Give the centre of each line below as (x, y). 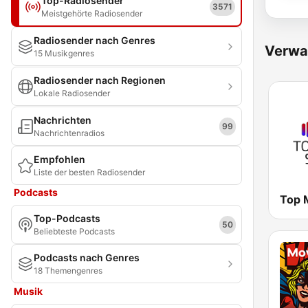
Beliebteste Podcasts (74, 231)
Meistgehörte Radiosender (92, 13)
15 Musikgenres (64, 53)
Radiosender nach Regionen (100, 80)
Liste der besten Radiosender (89, 172)
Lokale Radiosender (72, 93)
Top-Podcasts (67, 218)
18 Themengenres (68, 271)
